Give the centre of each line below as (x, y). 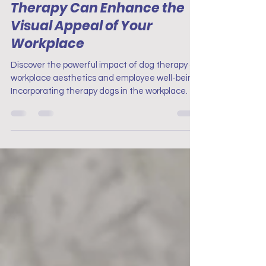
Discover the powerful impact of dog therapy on (105, 81)
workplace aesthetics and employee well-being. (105, 94)
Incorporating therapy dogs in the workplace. (99, 107)
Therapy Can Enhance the (98, 24)
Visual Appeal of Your (82, 42)
